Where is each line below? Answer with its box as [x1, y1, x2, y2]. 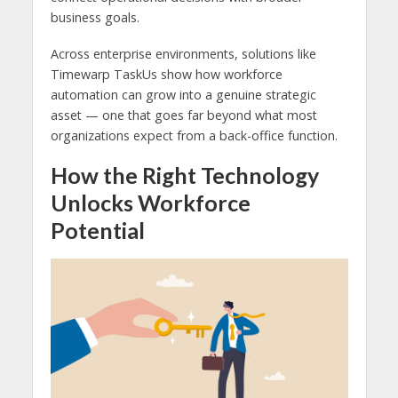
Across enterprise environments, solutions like [50, 45, 316, 63]
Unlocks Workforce [50, 188, 251, 216]
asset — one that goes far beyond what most [50, 107, 317, 124]
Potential [50, 216, 145, 243]
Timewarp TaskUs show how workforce [50, 66, 283, 84]
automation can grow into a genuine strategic [50, 86, 316, 104]
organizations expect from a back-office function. [50, 127, 338, 145]
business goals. [50, 9, 139, 27]
